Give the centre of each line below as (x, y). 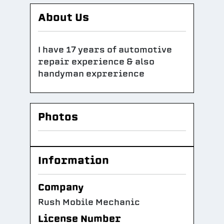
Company (61, 187)
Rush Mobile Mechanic (89, 202)
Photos (58, 117)
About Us (63, 17)
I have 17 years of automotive (105, 50)
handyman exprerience (91, 74)
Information (73, 160)
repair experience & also (96, 62)
